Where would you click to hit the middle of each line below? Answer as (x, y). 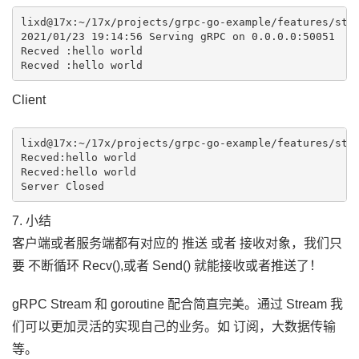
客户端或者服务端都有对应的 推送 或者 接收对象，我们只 (177, 243)
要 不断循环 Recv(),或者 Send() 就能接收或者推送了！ (167, 266)
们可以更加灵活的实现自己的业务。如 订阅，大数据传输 (174, 327)
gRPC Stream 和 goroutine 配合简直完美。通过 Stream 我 (177, 304)
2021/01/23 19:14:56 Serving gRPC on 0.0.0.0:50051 (177, 36)
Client (29, 100)
